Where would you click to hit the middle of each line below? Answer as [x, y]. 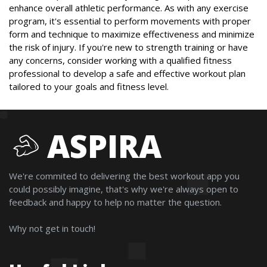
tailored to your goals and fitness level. [89, 87]
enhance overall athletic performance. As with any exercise [129, 8]
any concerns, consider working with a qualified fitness [120, 60]
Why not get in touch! [52, 229]
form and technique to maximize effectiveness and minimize [132, 34]
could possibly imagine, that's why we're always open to [124, 189]
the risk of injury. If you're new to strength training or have [128, 47]
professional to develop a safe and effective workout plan [127, 74]
